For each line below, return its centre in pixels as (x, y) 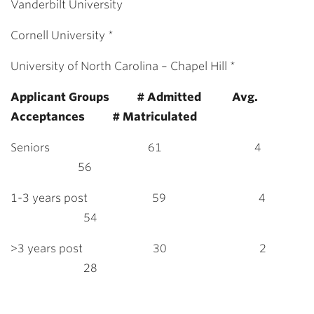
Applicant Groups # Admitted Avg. (134, 97)
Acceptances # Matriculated (104, 117)
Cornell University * (62, 35)
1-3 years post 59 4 (156, 198)
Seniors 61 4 (157, 148)
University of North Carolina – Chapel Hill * (123, 66)
